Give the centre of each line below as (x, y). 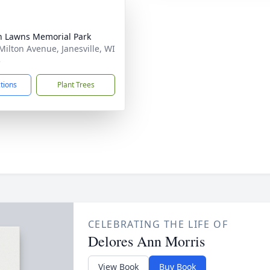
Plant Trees (76, 85)
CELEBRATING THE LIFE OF (158, 224)
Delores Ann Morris (146, 241)
